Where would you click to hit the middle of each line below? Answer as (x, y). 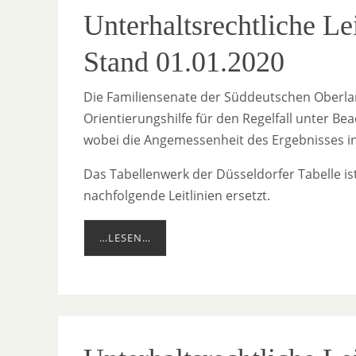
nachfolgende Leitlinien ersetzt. (177, 196)
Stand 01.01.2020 (184, 62)
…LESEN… (125, 238)
